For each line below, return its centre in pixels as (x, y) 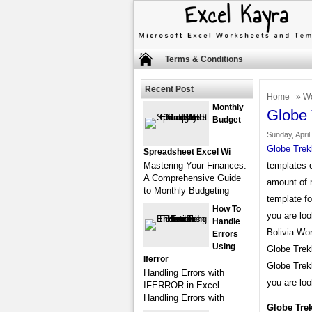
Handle (226, 221)
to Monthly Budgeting (186, 190)
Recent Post (169, 89)
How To (227, 209)
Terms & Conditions (204, 59)
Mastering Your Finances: (195, 165)
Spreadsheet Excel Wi (187, 152)
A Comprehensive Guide (192, 178)
